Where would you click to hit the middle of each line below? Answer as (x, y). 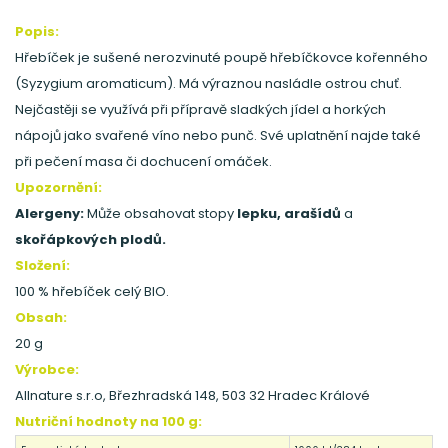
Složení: (42, 265)
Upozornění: (58, 187)
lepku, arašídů (290, 213)
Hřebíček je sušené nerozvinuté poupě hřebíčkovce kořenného (221, 57)
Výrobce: (47, 369)
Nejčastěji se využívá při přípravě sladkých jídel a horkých (200, 109)
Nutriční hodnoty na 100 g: (108, 421)
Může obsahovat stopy (162, 213)
